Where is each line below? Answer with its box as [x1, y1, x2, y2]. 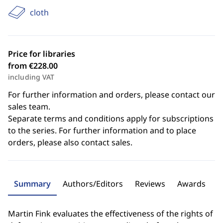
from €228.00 [8, 60, 58, 71]
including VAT [8, 72, 55, 82]
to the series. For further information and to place [8, 125, 196, 136]
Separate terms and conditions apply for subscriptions [8, 113, 214, 124]
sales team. [8, 101, 50, 112]
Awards [177, 178, 206, 189]
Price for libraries [8, 48, 75, 59]
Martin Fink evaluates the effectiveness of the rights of [8, 208, 213, 219]
